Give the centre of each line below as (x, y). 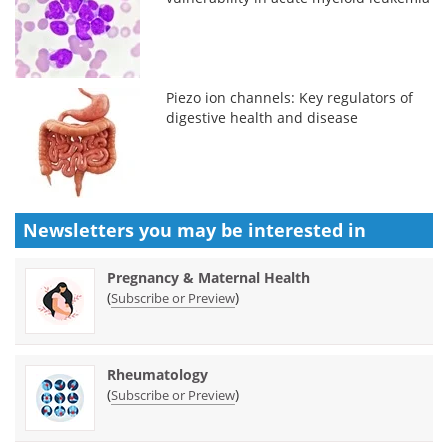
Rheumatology (157, 374)
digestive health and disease (262, 117)
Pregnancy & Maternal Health (208, 277)
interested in (307, 229)
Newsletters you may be (135, 229)
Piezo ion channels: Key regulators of (290, 97)
